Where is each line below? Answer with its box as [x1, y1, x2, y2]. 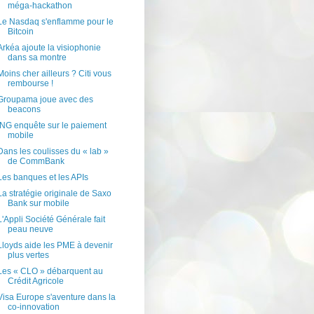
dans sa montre [7, 53, 67, 63]
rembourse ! [7, 78, 53, 89]
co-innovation [7, 302, 60, 313]
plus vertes [7, 250, 49, 261]
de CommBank [7, 156, 64, 167]
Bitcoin [7, 27, 34, 37]
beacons [7, 104, 41, 115]
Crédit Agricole [7, 276, 64, 287]
